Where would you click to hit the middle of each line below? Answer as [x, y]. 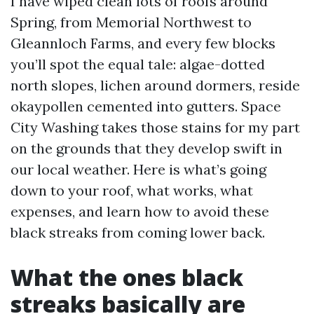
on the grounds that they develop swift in [146, 148]
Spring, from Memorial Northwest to [131, 22]
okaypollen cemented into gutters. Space [146, 106]
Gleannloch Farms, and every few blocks [143, 43]
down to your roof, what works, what [132, 190]
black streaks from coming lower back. [138, 232]
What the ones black [127, 277]
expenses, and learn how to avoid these [140, 211]
